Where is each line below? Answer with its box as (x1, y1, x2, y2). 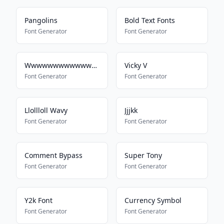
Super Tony (124, 150, 162, 160)
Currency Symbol (124, 195, 181, 205)
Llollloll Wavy (24, 105, 67, 115)
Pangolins (24, 15, 57, 25)
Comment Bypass (24, 150, 82, 160)
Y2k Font (24, 195, 52, 205)
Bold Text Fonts (124, 15, 175, 25)
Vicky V (124, 60, 147, 70)
